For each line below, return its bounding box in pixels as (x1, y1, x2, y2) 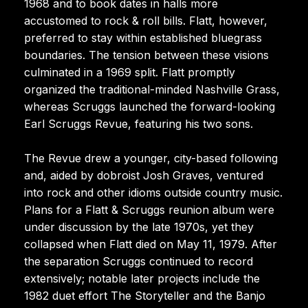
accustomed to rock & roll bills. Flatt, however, (24, 13, 267, 27)
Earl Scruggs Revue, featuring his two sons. (24, 116, 253, 131)
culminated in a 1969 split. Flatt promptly (24, 65, 235, 79)
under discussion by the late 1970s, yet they (24, 219, 254, 234)
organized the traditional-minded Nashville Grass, (24, 82, 280, 96)
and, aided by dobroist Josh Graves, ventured (24, 168, 263, 182)
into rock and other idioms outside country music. (24, 185, 283, 199)
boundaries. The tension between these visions (24, 47, 269, 62)
